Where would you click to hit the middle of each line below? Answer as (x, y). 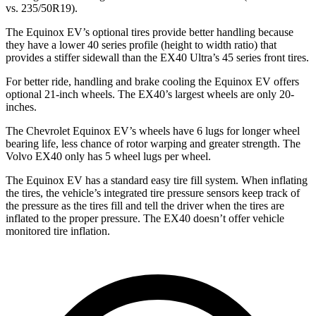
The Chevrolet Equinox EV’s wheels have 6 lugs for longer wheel (153, 130)
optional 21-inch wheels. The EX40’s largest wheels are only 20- (150, 94)
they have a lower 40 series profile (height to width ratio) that (141, 44)
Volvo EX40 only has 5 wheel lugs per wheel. (108, 156)
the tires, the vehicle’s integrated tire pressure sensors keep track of (153, 193)
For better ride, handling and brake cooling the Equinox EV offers (152, 81)
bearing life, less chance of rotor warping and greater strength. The (153, 143)
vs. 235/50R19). (42, 8)
